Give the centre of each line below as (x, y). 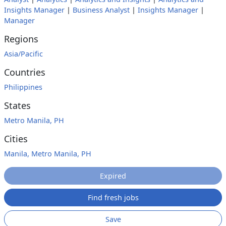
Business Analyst (101, 10)
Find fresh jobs (113, 197)
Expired (113, 176)
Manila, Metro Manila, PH (48, 154)
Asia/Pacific (23, 54)
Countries (25, 72)
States (17, 105)
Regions (21, 39)
